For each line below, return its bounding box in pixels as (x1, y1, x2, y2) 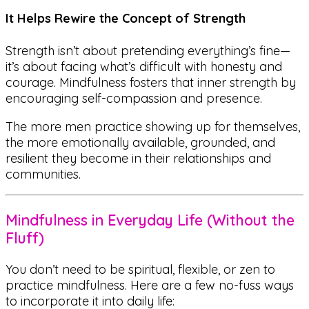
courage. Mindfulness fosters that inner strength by (6, 74, 296, 91)
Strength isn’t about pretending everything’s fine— (6, 43, 290, 59)
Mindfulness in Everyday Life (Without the (6, 210, 295, 229)
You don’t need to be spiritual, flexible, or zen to (6, 261, 275, 277)
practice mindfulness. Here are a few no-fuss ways (6, 277, 294, 293)
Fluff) (6, 228, 44, 247)
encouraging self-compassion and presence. (6, 90, 262, 107)
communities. (6, 166, 81, 183)
